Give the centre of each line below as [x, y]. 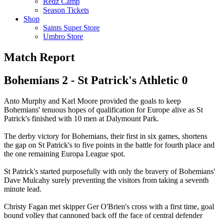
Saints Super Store [71, 28]
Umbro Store [63, 36]
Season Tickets [66, 10]
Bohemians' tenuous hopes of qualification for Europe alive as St [103, 109]
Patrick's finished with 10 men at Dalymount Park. [81, 118]
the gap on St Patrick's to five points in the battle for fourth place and [109, 145]
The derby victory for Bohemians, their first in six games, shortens [106, 136]
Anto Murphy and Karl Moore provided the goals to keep [92, 101]
